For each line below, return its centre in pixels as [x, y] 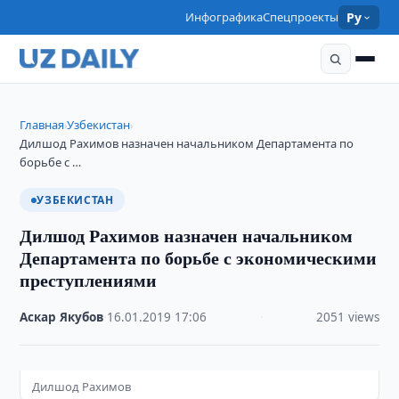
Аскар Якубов [62, 317]
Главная [42, 125]
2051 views [347, 317]
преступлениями [89, 280]
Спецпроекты [301, 17]
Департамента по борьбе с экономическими [199, 258]
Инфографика [224, 17]
